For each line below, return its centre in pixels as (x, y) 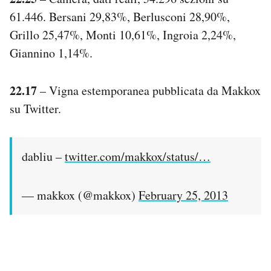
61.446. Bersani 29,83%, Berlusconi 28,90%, (120, 16)
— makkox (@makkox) (80, 195)
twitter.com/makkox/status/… (138, 156)
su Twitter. (35, 108)
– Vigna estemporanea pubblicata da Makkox (149, 90)
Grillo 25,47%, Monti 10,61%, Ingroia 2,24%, (123, 34)
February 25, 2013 (183, 195)
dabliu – (43, 156)
